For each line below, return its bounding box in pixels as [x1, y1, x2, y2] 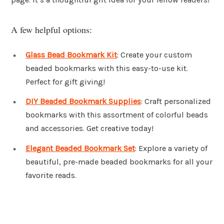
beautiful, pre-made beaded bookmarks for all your [25, 157, 212, 167]
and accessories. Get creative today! [25, 123, 153, 133]
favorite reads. [25, 170, 76, 180]
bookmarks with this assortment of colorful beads [25, 110, 208, 120]
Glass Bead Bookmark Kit [25, 49, 117, 59]
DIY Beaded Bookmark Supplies [25, 96, 141, 106]
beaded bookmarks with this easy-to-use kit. [25, 63, 188, 73]
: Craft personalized [141, 96, 211, 106]
